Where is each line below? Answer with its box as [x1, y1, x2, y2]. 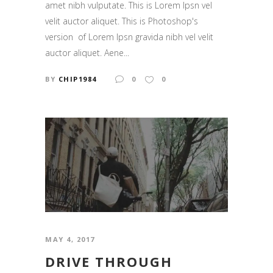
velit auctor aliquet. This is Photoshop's [45, 15, 198, 27]
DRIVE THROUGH [45, 252, 172, 271]
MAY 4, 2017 [45, 235, 95, 244]
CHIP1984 [58, 74, 97, 84]
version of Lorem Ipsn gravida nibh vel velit [45, 31, 213, 43]
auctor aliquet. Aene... [45, 47, 129, 59]
